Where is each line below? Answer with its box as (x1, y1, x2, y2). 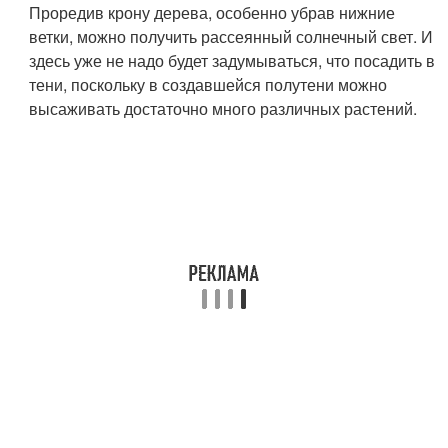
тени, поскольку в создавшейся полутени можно (29, 72, 388, 96)
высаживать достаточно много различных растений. (29, 96, 418, 120)
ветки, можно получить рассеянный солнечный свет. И (29, 24, 434, 48)
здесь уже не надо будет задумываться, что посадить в (29, 48, 436, 72)
